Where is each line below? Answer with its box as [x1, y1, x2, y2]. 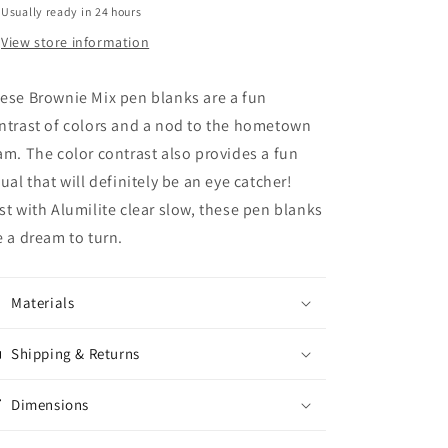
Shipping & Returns [11, 344, 140, 364]
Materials [11, 293, 75, 313]
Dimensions [11, 395, 89, 415]
